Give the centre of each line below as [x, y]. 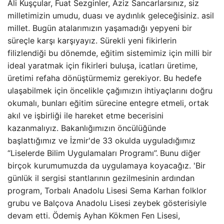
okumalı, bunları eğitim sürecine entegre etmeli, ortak [108, 103]
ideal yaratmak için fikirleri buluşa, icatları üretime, [102, 65]
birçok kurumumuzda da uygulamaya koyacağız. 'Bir [106, 165]
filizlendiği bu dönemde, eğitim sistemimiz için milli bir [110, 53]
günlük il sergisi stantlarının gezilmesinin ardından [101, 178]
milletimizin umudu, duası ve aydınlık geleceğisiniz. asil [111, 15]
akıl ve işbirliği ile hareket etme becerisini [85, 115]
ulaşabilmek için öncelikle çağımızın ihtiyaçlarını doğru [110, 90]
